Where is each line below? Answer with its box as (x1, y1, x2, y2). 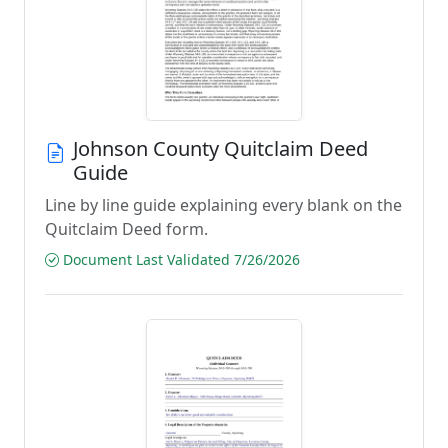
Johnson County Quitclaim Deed (73, 135, 368, 162)
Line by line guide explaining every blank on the (45, 194, 402, 216)
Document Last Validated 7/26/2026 (59, 250, 300, 269)
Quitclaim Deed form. (45, 218, 208, 240)
